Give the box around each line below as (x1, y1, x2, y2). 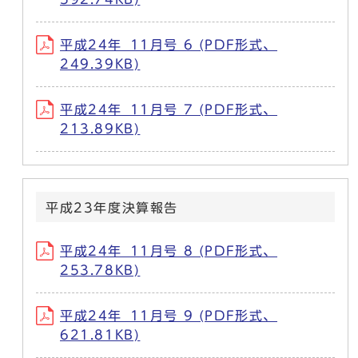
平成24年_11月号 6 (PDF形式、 (60, 38, 277, 51)
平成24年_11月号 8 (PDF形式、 (60, 244, 277, 257)
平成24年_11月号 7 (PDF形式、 (60, 102, 277, 116)
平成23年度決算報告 (46, 201, 178, 214)
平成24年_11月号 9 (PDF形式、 (60, 308, 277, 322)
